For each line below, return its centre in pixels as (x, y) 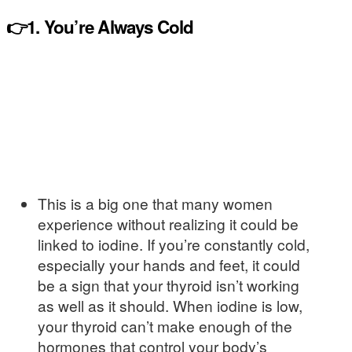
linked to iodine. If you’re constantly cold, (174, 244)
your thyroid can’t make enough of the (165, 325)
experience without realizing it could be (168, 223)
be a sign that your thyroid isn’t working (169, 284)
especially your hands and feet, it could (169, 264)
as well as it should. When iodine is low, (170, 305)
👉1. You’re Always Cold (100, 26)
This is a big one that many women (155, 203)
